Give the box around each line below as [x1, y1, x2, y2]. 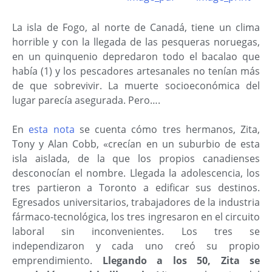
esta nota [29, 122, 75, 136]
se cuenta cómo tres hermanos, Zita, [74, 122, 260, 136]
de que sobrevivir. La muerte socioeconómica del [12, 78, 260, 92]
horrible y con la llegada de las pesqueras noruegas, [12, 35, 260, 49]
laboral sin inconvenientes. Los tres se [12, 224, 260, 238]
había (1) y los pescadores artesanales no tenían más [12, 64, 260, 78]
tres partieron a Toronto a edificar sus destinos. [12, 180, 260, 194]
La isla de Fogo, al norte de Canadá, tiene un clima [12, 20, 260, 34]
